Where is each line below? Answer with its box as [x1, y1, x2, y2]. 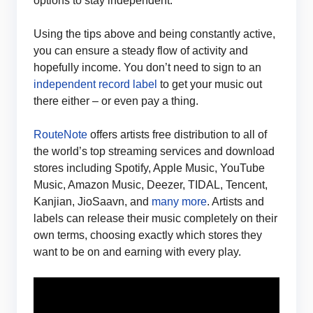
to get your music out [157, 78, 262, 90]
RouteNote [34, 128, 87, 140]
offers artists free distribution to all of [87, 128, 267, 140]
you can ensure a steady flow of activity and [34, 44, 248, 57]
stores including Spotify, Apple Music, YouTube [34, 161, 265, 174]
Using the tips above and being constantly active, [34, 27, 275, 40]
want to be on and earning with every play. [34, 245, 241, 258]
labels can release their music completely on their [34, 212, 277, 224]
